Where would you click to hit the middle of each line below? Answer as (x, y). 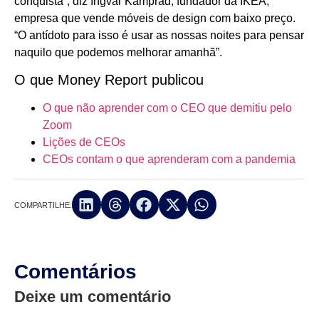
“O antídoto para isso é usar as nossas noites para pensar (159, 35)
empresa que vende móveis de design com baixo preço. (155, 18)
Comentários (75, 271)
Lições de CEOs (84, 142)
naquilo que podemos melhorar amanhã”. (118, 52)
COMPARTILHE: (43, 205)
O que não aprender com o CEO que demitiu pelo (167, 108)
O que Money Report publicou (109, 80)
